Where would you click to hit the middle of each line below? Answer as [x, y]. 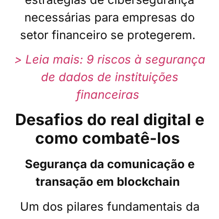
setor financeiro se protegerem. [108, 35]
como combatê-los [107, 138]
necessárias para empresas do [109, 17]
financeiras [108, 94]
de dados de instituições [109, 77]
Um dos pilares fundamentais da [109, 206]
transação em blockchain [108, 182]
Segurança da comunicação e [109, 164]
